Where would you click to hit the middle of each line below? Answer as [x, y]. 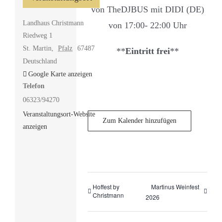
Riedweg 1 [37, 35]
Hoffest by [106, 187]
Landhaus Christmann [53, 23]
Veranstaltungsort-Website [59, 114]
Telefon [33, 86]
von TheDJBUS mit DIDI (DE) [147, 10]
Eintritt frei [147, 51]
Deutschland [40, 61]
